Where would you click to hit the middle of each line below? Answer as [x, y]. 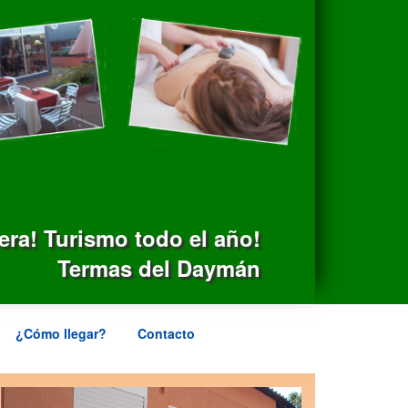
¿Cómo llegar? [61, 333]
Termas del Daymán [159, 268]
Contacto [166, 333]
